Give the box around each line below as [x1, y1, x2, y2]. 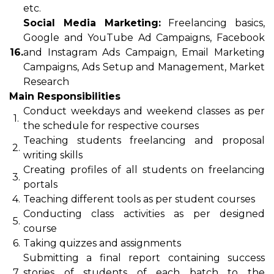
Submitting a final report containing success [23, 252, 265, 264]
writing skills [23, 149, 83, 161]
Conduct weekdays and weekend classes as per [23, 105, 265, 117]
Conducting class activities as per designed [23, 208, 265, 220]
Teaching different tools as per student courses [23, 193, 255, 205]
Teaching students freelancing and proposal [23, 135, 265, 146]
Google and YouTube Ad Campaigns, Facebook [23, 32, 265, 43]
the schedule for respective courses [23, 120, 199, 131]
